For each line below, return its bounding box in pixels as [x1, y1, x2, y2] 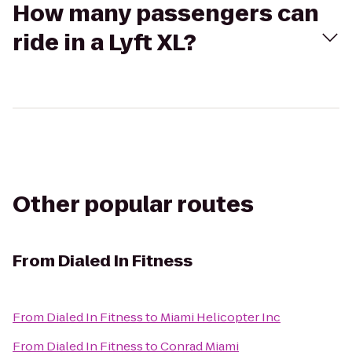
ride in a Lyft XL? [13, 27, 196, 58]
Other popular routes [13, 189, 254, 220]
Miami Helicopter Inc [160, 309, 280, 325]
